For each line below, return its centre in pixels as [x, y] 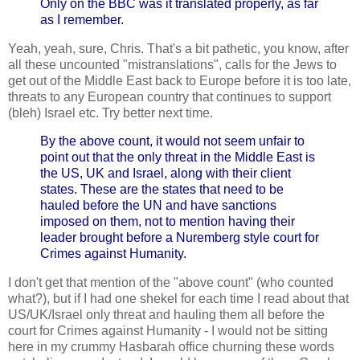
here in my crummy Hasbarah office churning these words [171, 347]
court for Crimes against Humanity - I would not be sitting [168, 331]
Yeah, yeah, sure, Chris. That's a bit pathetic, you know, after [178, 48]
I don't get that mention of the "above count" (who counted [171, 283]
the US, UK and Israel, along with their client [166, 174]
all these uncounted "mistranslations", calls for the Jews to [172, 64]
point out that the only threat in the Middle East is [178, 157]
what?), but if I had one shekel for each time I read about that [178, 299]
